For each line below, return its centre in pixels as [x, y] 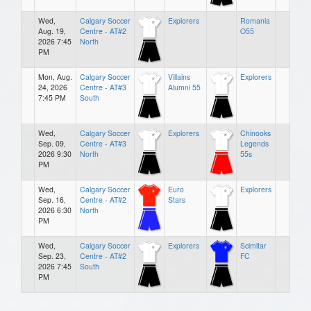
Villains [179, 76]
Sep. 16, [52, 199]
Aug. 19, [52, 31]
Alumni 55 [184, 87]
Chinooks [255, 133]
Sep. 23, [52, 255]
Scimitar [253, 245]
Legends [254, 143]
